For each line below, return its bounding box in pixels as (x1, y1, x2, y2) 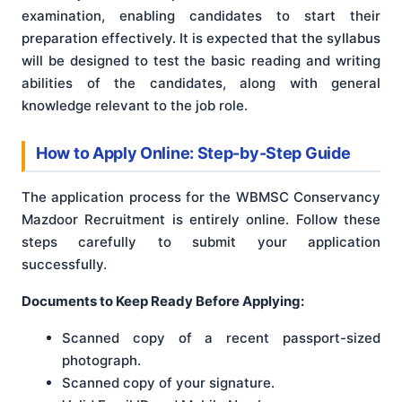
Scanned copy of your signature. (62, 373, 275, 391)
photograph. (62, 351, 141, 369)
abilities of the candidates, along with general (22, 74, 380, 92)
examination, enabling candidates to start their (22, 7, 380, 25)
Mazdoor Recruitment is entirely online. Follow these (22, 210, 380, 228)
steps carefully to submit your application (22, 232, 380, 250)
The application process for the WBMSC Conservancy (22, 188, 380, 205)
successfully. (22, 255, 107, 273)
